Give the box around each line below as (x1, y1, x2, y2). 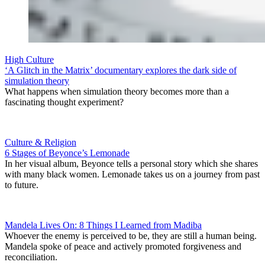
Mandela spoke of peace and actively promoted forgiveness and (5, 241, 241, 252)
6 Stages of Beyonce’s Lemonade (5, 148, 130, 159)
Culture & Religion (5, 137, 76, 148)
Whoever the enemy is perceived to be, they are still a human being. (5, 231, 257, 241)
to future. (5, 180, 38, 190)
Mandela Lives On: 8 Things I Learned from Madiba (5, 220, 202, 231)
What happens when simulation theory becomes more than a (5, 86, 229, 97)
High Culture (5, 54, 54, 65)
